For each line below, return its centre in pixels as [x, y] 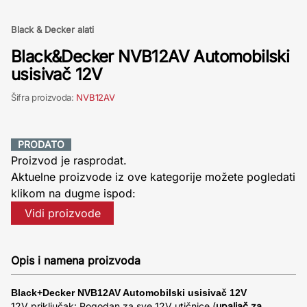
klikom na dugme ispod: [73, 193]
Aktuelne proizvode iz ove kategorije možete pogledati [153, 177]
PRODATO [41, 144]
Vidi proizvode [62, 213]
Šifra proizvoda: [44, 97]
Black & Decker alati [52, 29]
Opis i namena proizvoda [76, 260]
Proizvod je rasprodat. [69, 160]
